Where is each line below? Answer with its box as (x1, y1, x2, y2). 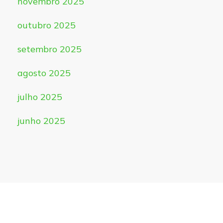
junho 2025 (17, 115, 65, 127)
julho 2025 (17, 91, 62, 103)
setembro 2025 (17, 43, 82, 55)
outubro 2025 (17, 19, 76, 31)
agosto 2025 (17, 67, 71, 79)
